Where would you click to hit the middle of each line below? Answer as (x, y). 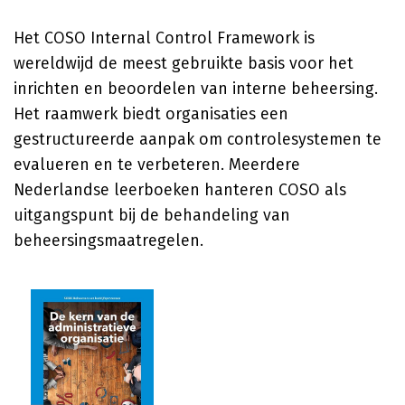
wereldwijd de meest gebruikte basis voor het (184, 63)
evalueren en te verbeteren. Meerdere (157, 165)
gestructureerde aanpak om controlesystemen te (198, 139)
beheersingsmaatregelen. (108, 240)
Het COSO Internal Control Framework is (164, 38)
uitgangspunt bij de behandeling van (152, 215)
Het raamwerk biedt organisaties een (151, 114)
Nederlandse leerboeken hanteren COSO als (180, 190)
